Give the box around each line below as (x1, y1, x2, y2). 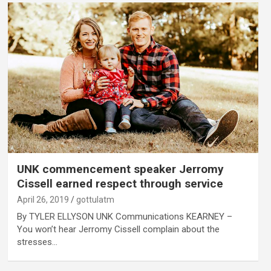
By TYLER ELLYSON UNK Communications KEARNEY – (16, 211, 232, 222)
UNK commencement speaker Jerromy (16, 162, 224, 176)
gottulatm (76, 194, 114, 204)
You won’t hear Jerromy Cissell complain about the (16, 223, 220, 235)
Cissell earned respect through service (16, 176, 223, 191)
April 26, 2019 (16, 194, 69, 204)
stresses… (16, 236, 57, 247)
